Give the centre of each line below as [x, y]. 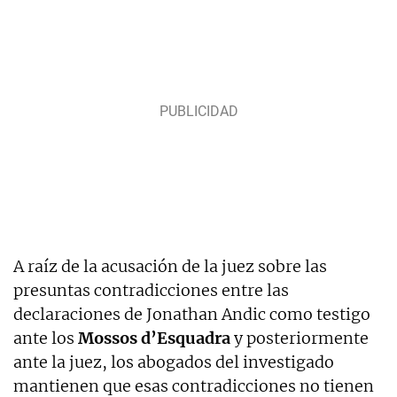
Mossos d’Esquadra [154, 338]
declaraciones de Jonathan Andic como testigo [192, 314]
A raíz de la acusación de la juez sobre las [170, 266]
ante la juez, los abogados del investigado [174, 362]
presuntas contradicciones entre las [151, 290]
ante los [46, 338]
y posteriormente [300, 338]
